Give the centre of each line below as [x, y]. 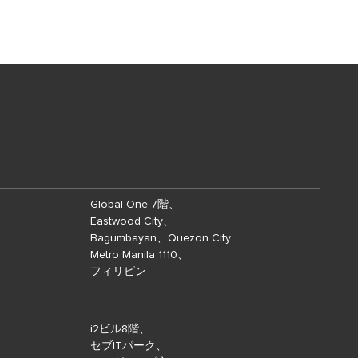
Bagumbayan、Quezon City [161, 239]
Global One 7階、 [135, 205]
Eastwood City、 [132, 222]
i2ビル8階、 [120, 330]
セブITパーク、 [129, 346]
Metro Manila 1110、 [139, 255]
